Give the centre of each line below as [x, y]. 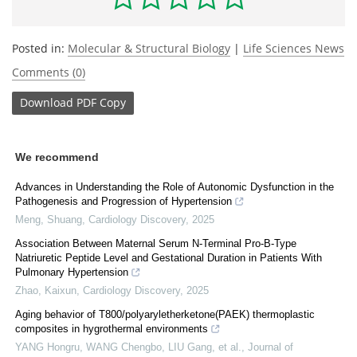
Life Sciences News [294, 48]
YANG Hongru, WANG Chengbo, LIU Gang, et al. [128, 347]
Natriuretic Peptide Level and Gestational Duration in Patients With [169, 257]
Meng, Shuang [49, 219]
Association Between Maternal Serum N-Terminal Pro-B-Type [156, 243]
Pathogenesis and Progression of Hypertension [124, 201]
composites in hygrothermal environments [112, 328]
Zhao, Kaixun [46, 290]
